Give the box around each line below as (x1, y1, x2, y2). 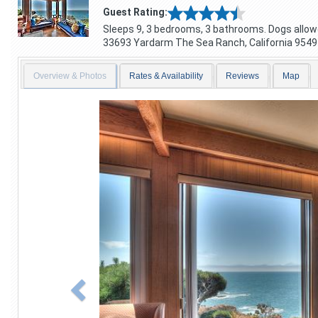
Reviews (226, 71, 260, 82)
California (248, 37, 292, 48)
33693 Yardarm (102, 37, 173, 48)
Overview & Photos (33, 71, 106, 82)
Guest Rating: (102, 6, 168, 18)
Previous (73, 99, 128, 115)
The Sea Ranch (175, 37, 245, 48)
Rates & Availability (129, 71, 204, 82)
